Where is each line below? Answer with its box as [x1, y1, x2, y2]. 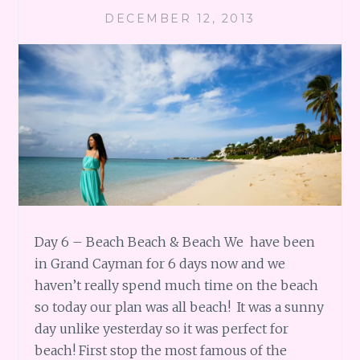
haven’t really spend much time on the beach [35, 276, 319, 293]
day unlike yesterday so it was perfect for [35, 320, 289, 337]
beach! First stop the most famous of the [35, 342, 288, 358]
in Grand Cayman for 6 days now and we [35, 255, 286, 272]
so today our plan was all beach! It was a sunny [35, 298, 325, 315]
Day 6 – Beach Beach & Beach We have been [35, 233, 316, 250]
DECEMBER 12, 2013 [104, 11, 256, 27]
